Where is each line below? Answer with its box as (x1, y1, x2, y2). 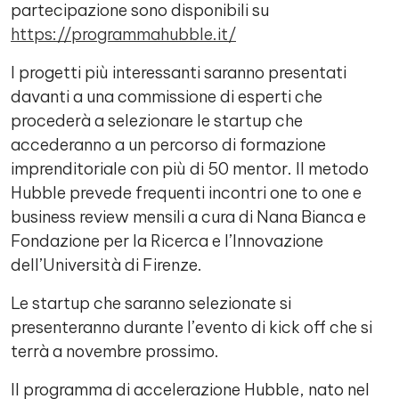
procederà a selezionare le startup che (11, 110, 303, 131)
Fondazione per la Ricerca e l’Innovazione (11, 231, 323, 251)
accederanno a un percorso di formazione (11, 134, 326, 155)
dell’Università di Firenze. (11, 255, 206, 275)
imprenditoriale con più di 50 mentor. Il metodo (11, 159, 369, 179)
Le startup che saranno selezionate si (11, 293, 291, 313)
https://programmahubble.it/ (11, 24, 236, 45)
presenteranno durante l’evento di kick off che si (11, 317, 372, 338)
